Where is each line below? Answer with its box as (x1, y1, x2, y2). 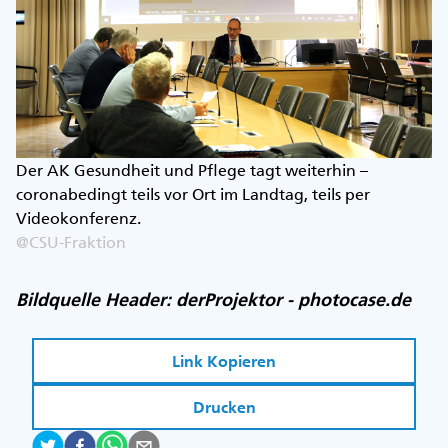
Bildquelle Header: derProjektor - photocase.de (16, 287, 411, 311)
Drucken (192, 397, 256, 417)
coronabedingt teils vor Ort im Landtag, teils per (16, 183, 370, 204)
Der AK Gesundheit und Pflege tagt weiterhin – (16, 159, 368, 180)
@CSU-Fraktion (16, 231, 126, 252)
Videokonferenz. (16, 207, 141, 228)
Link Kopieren (172, 351, 276, 371)
